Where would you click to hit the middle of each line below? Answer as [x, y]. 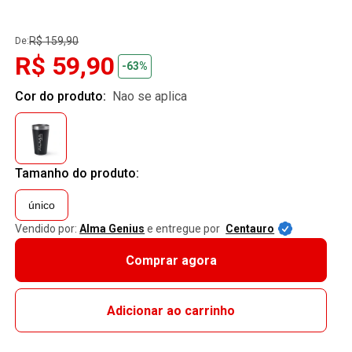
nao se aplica [154, 96]
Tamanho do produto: [77, 173]
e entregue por [184, 229]
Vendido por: [46, 229]
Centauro [250, 229]
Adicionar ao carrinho [171, 310]
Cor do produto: [62, 96]
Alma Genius [112, 229]
